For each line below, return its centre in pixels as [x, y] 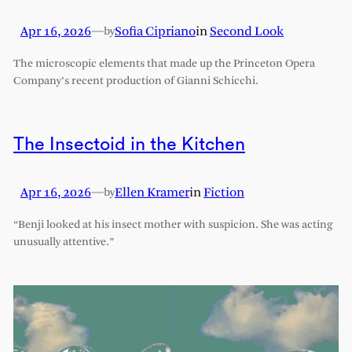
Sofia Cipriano [155, 32]
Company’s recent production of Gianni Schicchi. [136, 81]
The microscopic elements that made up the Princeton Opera [164, 64]
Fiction [224, 192]
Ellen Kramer [152, 192]
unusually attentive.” [63, 242]
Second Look [246, 32]
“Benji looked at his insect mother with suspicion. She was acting [172, 225]
